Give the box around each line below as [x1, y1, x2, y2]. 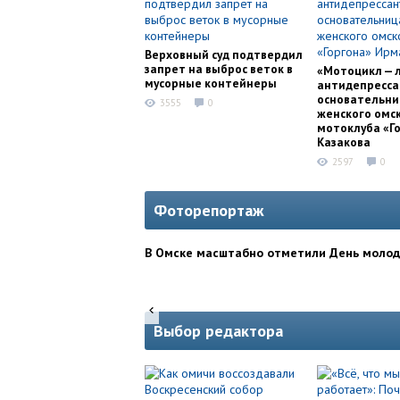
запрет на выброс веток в [145, 61, 293, 77]
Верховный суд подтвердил [145, 46, 303, 62]
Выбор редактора [154, 321, 283, 342]
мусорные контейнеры [145, 75, 277, 91]
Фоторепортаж [154, 200, 264, 221]
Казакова [317, 134, 371, 150]
